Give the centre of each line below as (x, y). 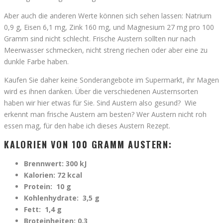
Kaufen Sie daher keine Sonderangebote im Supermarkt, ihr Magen (111, 80)
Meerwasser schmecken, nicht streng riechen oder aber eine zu (106, 50)
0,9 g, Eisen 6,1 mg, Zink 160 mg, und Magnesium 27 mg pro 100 (109, 27)
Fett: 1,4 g (43, 209)
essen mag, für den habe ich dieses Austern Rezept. (87, 125)
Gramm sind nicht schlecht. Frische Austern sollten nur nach (100, 38)
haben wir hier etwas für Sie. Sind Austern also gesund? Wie (100, 103)
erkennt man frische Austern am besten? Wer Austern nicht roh (105, 114)
